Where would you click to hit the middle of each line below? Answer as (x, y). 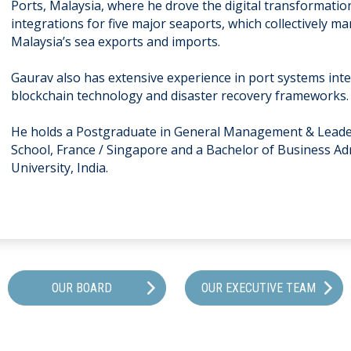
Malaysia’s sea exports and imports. (119, 42)
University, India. (60, 168)
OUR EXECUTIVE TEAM (259, 288)
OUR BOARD (81, 288)
